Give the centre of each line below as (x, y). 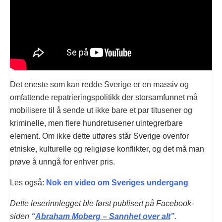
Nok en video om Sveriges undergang (116, 182)
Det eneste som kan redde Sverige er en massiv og (99, 84)
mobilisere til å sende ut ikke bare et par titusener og (101, 110)
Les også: (27, 182)
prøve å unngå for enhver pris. (62, 162)
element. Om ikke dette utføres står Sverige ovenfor (99, 136)
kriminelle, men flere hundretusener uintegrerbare (96, 123)
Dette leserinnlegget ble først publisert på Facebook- (102, 203)
